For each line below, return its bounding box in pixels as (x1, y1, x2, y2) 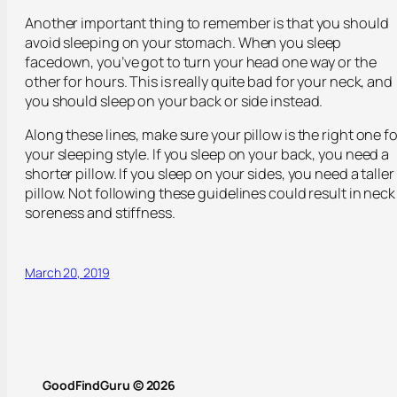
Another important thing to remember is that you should (25, 13, 389, 33)
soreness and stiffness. (25, 203, 175, 223)
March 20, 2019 (25, 263, 110, 281)
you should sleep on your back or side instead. (25, 91, 323, 111)
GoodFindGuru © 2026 (43, 376, 176, 393)
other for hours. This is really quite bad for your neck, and (25, 72, 393, 91)
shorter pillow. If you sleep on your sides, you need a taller (25, 164, 394, 184)
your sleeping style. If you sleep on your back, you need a (25, 144, 390, 165)
